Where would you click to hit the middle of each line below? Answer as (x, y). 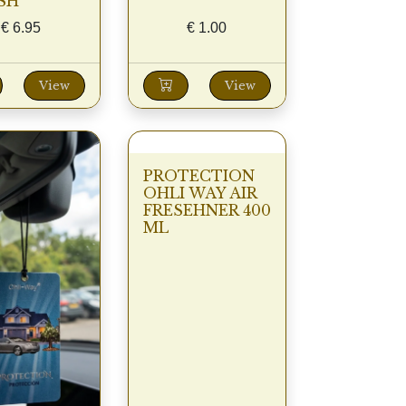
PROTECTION (198, 176)
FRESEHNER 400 (207, 211)
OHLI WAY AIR (199, 193)
